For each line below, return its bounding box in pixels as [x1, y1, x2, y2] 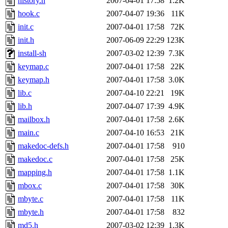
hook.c [18, 9, 40, 18]
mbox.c [18, 181, 42, 190]
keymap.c [18, 62, 49, 71]
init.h [18, 35, 34, 44]
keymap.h [18, 75, 49, 84]
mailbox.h [18, 115, 50, 124]
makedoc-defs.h [18, 141, 69, 150]
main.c [18, 128, 39, 137]
